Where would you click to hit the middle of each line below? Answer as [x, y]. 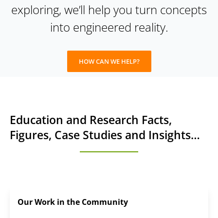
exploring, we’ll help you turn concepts [109, 10]
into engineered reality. [109, 27]
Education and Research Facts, [91, 120]
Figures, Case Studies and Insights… [105, 135]
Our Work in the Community [73, 202]
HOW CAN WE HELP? [109, 62]
